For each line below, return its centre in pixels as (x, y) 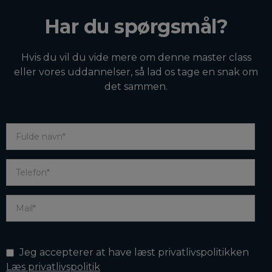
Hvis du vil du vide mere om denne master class (136, 58)
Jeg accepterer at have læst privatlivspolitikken (134, 253)
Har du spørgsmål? (136, 27)
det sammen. (136, 87)
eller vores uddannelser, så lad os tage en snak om (136, 72)
